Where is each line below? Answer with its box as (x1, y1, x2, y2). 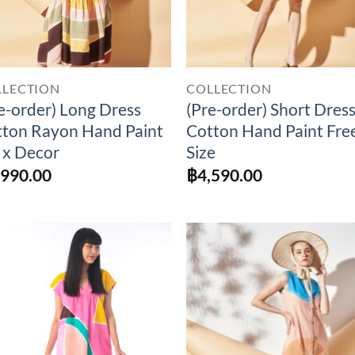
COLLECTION (186, 80, 272, 96)
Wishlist (113, 295, 159, 312)
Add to (116, 277, 156, 295)
